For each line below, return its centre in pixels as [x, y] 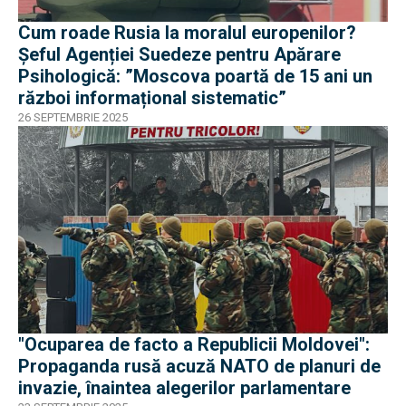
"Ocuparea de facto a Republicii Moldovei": [194, 345]
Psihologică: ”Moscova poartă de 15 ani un [195, 76]
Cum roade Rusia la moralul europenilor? [187, 32]
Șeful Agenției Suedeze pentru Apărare [179, 54]
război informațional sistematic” [152, 97]
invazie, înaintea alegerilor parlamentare [184, 388]
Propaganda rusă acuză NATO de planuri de [199, 367]
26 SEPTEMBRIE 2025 [73, 117]
